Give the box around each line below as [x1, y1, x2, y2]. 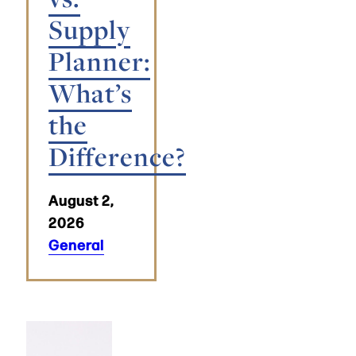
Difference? [48, 138, 186, 174]
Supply [48, 11, 130, 47]
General [48, 234, 104, 253]
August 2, [48, 189, 114, 209]
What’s [48, 75, 132, 110]
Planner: [48, 43, 150, 79]
